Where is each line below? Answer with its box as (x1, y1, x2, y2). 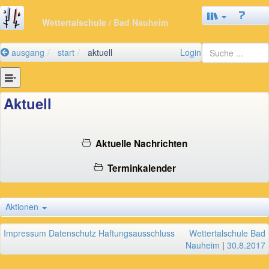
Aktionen (5, 201, 41, 213)
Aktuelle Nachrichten (91, 137, 187, 151)
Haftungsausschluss (98, 227, 175, 240)
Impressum (4, 227, 46, 240)
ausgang (9, 46, 44, 58)
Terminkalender (102, 162, 176, 175)
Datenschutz (49, 227, 96, 240)
